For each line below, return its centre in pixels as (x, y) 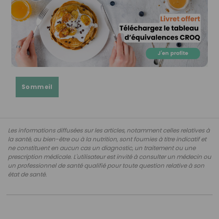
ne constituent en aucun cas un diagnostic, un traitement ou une (102, 148)
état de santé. (27, 174)
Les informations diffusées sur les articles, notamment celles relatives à (109, 130)
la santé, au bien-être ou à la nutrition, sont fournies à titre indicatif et (107, 139)
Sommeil (37, 87)
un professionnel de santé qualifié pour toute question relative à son (106, 165)
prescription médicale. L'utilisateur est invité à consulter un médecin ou (109, 156)
